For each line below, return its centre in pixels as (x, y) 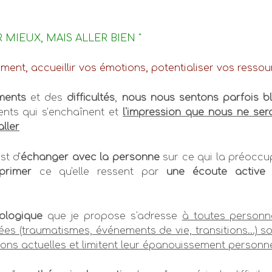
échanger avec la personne (90, 157)
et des (47, 98)
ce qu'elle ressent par (99, 172)
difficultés (91, 98)
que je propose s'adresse (112, 216)
